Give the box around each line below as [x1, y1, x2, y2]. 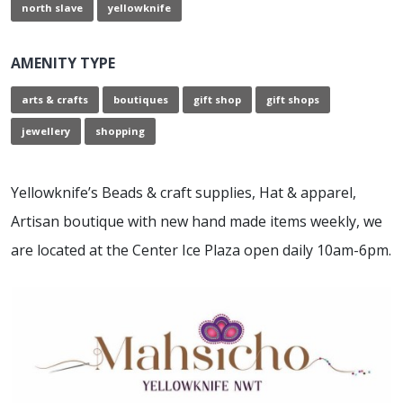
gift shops [266, 93, 319, 107]
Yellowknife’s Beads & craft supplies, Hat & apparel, [11, 182, 356, 202]
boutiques [113, 93, 168, 107]
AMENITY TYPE [11, 53, 115, 74]
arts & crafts [22, 93, 88, 107]
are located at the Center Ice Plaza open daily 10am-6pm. [11, 239, 391, 260]
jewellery [22, 123, 70, 138]
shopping [95, 123, 145, 138]
